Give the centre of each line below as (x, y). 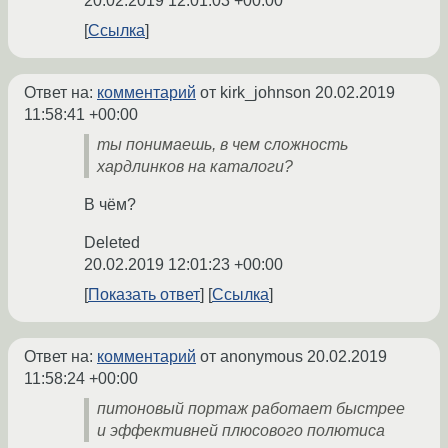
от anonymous (251, 357)
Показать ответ (144, 295)
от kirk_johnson (255, 93)
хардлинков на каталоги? (195, 167)
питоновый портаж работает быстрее (251, 409)
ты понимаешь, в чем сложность (222, 145)
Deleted (112, 243)
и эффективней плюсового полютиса (241, 431)
